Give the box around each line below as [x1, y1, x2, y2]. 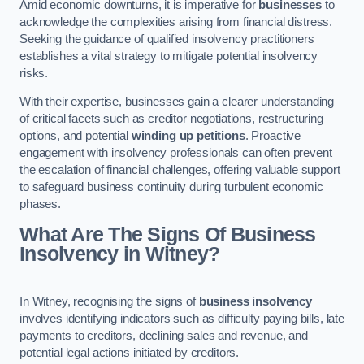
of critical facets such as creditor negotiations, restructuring [19, 112, 323, 126]
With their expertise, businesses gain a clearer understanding [19, 95, 335, 109]
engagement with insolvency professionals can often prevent [19, 146, 332, 160]
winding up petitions [131, 129, 245, 143]
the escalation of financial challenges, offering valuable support [19, 163, 340, 177]
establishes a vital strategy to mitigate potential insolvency [19, 49, 318, 63]
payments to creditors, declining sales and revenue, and [19, 328, 309, 342]
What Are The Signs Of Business [19, 223, 316, 245]
